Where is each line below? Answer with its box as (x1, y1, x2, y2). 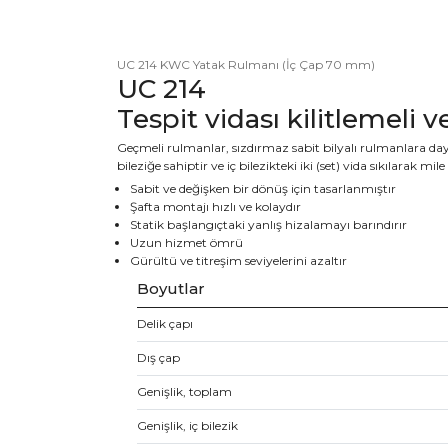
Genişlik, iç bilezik (137, 418, 238, 433)
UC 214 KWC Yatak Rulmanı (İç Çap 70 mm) (117, 57, 375, 72)
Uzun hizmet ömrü (129, 235, 243, 250)
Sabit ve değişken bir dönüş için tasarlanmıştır (129, 181, 396, 196)
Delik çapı (137, 316, 193, 331)
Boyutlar (137, 279, 205, 298)
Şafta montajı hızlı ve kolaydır (129, 199, 301, 214)
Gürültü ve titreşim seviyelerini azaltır (129, 253, 347, 268)
